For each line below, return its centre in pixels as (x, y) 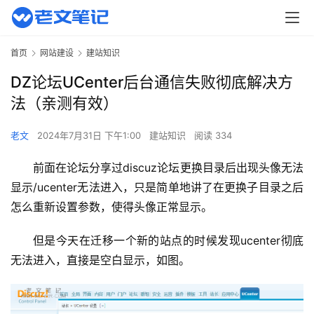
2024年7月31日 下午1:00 (90, 136)
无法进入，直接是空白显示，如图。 (100, 260)
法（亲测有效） (64, 103)
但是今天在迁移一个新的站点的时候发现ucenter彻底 (168, 241)
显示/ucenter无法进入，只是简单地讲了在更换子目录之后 (157, 187)
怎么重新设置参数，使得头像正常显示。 (111, 207)
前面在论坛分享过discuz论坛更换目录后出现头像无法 (168, 168)
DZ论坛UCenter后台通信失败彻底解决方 (152, 82)
